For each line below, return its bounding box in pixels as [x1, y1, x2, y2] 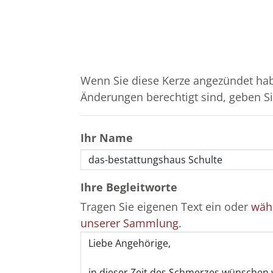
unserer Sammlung [80, 215, 179, 230]
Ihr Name [80, 130, 133, 145]
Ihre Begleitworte [80, 179, 177, 194]
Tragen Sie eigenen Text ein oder [80, 199, 251, 214]
